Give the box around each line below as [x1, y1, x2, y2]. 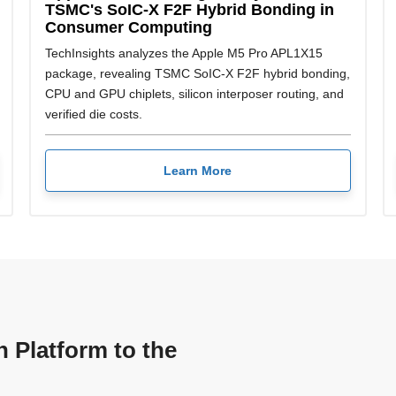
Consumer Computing [44, 18, 212, 37]
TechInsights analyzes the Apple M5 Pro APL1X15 [44, 46, 323, 61]
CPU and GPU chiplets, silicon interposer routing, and [44, 87, 344, 102]
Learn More [164, 163, 232, 178]
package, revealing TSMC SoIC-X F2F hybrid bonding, [44, 66, 350, 81]
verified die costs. [44, 107, 142, 122]
